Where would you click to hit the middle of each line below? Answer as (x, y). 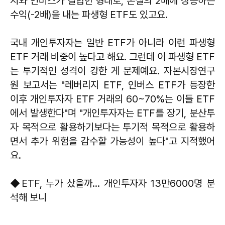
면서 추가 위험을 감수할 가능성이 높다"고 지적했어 (113, 141)
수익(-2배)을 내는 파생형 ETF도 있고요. (89, 14)
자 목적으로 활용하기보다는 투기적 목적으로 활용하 (113, 127)
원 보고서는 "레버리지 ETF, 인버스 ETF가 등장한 (113, 85)
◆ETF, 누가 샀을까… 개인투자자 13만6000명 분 (113, 183)
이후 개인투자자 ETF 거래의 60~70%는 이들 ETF (113, 99)
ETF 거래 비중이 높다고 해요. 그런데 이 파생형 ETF (113, 57)
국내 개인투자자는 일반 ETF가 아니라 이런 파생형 (113, 42)
